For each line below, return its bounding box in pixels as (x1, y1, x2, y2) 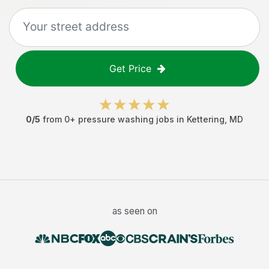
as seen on (112, 205, 157, 217)
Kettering (187, 114, 225, 124)
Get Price (109, 62, 151, 74)
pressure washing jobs (78, 114, 174, 124)
